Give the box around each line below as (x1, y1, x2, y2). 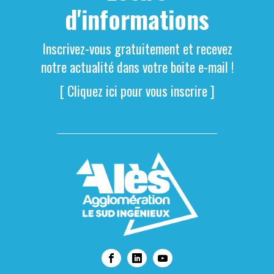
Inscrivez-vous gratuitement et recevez (42, 39, 232, 59)
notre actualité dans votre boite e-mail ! (40, 57, 234, 77)
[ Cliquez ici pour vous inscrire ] (59, 81, 215, 101)
